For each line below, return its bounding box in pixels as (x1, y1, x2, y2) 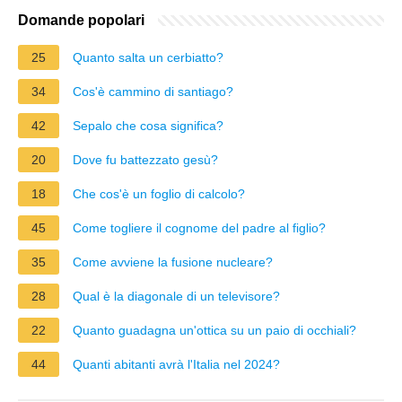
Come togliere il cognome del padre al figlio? (73, 220, 326, 235)
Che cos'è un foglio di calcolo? (73, 186, 245, 201)
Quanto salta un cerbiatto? (73, 49, 223, 65)
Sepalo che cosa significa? (73, 118, 223, 133)
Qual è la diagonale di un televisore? (73, 288, 280, 303)
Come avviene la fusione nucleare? (73, 254, 273, 269)
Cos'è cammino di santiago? (73, 83, 233, 99)
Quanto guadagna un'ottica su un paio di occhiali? (73, 322, 356, 337)
